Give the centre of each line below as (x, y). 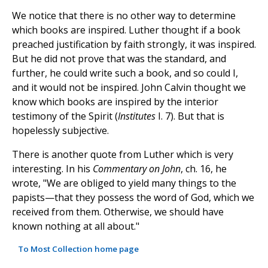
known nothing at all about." (76, 226)
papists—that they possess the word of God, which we (133, 197)
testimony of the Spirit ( (65, 116)
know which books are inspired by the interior (115, 101)
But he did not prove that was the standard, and (119, 58)
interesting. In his (52, 168)
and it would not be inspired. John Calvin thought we (129, 87)
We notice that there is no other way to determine (124, 15)
